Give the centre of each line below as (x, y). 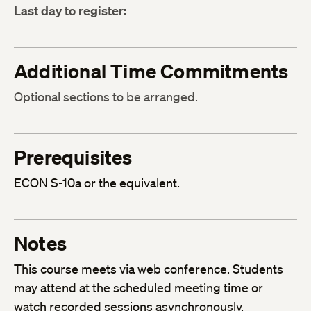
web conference (182, 269)
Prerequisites (73, 158)
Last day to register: (70, 11)
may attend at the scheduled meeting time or (138, 288)
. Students (255, 269)
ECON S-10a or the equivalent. (97, 183)
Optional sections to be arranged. (106, 97)
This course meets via (76, 269)
